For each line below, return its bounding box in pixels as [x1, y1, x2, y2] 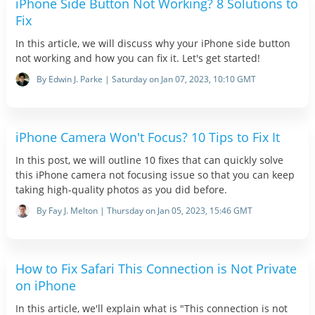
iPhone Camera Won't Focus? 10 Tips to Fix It [15, 129, 280, 146]
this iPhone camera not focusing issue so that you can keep [15, 168, 295, 182]
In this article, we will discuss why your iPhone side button [15, 37, 290, 51]
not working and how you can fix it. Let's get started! [15, 51, 260, 65]
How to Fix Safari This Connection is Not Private [15, 260, 297, 278]
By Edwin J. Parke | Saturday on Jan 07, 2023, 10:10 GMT [36, 73, 256, 86]
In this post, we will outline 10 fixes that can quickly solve [15, 153, 283, 167]
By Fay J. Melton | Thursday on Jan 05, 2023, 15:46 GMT [36, 205, 252, 217]
